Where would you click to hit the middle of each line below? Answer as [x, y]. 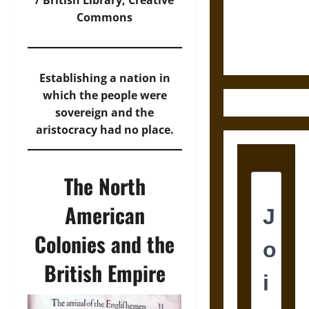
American [104, 215]
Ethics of [256, 18]
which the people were [104, 95]
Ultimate [256, 35]
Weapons [257, 52]
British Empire [104, 273]
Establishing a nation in [104, 78]
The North [104, 186]
